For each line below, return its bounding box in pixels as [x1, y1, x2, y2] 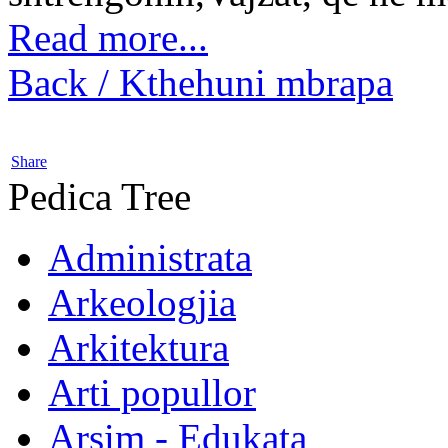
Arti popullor [48, 371, 256, 414]
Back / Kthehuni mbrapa [8, 61, 393, 104]
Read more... [8, 16, 208, 59]
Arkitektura [48, 326, 229, 369]
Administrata [48, 236, 252, 279]
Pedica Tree [8, 175, 191, 218]
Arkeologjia [48, 281, 236, 324]
